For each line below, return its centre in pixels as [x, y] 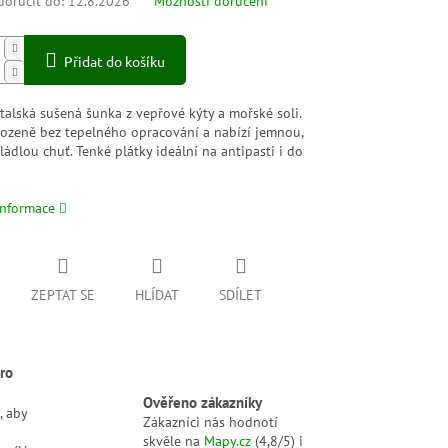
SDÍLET [241, 295]
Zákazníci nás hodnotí [211, 421]
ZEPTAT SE [63, 295]
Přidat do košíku [115, 61]
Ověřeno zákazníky [203, 401]
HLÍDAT [157, 295]
